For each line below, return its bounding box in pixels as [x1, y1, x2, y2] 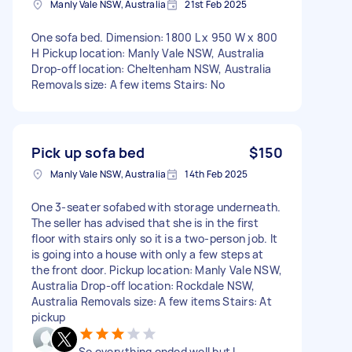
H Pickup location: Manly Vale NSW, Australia [31, 45, 264, 60]
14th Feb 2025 [185, 167, 248, 181]
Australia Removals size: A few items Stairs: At [31, 293, 272, 309]
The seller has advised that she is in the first [31, 214, 258, 230]
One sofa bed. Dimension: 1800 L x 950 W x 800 [31, 29, 278, 45]
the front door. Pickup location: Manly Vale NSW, [31, 262, 282, 277]
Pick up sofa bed [31, 142, 145, 162]
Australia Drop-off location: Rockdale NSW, [31, 277, 255, 293]
